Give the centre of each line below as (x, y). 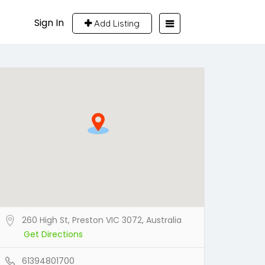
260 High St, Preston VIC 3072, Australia (102, 220)
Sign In (49, 23)
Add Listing (116, 23)
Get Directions (53, 234)
